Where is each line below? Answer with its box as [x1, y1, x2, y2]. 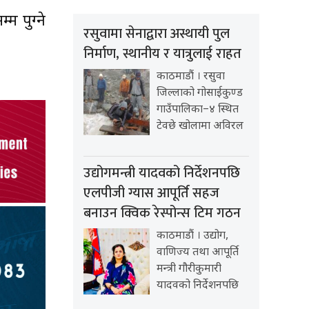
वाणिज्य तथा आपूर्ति [157, 246, 239, 261]
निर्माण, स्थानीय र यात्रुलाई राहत [83, 42, 241, 66]
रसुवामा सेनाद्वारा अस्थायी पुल [83, 22, 230, 46]
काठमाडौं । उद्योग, [157, 229, 228, 244]
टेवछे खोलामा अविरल [157, 119, 243, 134]
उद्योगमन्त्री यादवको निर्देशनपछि [83, 161, 240, 186]
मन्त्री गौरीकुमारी [157, 262, 221, 277]
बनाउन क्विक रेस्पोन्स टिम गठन [83, 201, 241, 226]
